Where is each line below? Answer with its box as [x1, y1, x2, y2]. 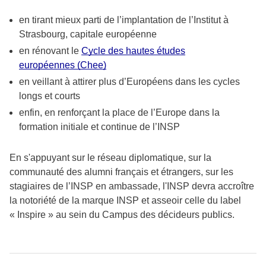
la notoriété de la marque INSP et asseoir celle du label [9, 195, 241, 205]
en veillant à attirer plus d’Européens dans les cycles [19, 76, 240, 87]
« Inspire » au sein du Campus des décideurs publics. [9, 209, 235, 220]
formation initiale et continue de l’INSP [19, 121, 180, 132]
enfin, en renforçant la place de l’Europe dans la [19, 107, 220, 118]
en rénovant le [19, 45, 81, 56]
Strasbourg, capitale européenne [19, 28, 157, 39]
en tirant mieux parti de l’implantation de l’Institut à [19, 14, 229, 25]
